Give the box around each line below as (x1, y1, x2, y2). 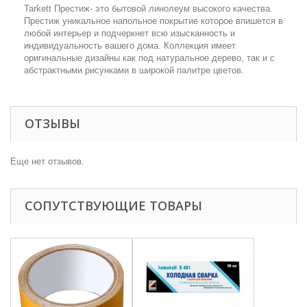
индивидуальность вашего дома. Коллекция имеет (24, 40, 236, 51)
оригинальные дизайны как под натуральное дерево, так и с (24, 53, 275, 63)
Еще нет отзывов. (10, 156, 84, 167)
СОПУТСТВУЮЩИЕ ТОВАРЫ (25, 197, 202, 214)
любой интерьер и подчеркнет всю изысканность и (24, 28, 235, 38)
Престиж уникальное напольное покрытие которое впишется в (24, 16, 283, 26)
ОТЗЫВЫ (25, 115, 80, 132)
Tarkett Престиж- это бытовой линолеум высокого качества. (24, 3, 273, 14)
